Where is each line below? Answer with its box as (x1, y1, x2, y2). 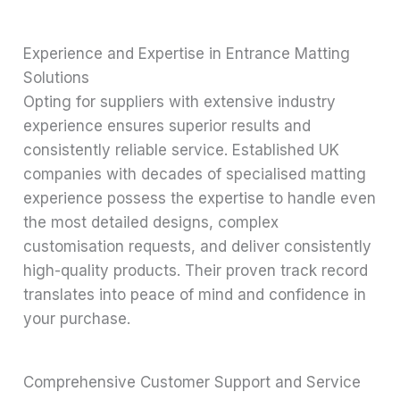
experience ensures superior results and (23, 117, 312, 136)
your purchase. (23, 310, 131, 329)
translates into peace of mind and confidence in (23, 286, 367, 304)
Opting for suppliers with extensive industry (23, 93, 337, 112)
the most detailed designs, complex (23, 213, 279, 232)
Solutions (23, 69, 90, 87)
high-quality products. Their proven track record (23, 262, 369, 280)
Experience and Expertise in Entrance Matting (23, 45, 351, 63)
